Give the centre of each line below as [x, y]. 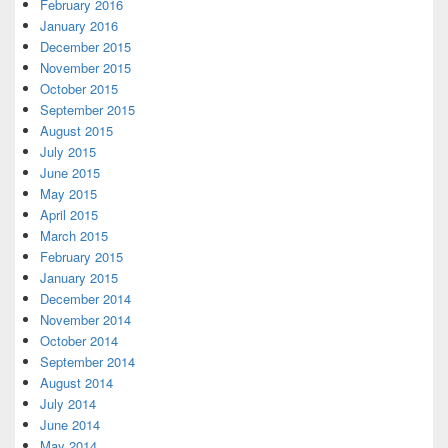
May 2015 [68, 193]
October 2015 [79, 88]
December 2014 [85, 298]
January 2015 [79, 277]
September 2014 [87, 361]
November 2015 [85, 67]
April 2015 [69, 214]
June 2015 [70, 172]
